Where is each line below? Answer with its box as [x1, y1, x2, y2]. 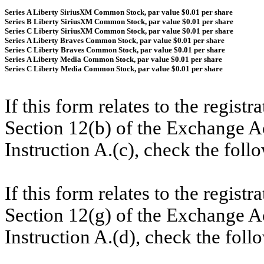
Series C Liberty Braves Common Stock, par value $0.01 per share [5, 45, 225, 54]
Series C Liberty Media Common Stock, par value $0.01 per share [5, 64, 223, 73]
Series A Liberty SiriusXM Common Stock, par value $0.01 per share [5, 7, 233, 16]
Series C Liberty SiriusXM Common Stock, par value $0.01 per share [5, 26, 233, 35]
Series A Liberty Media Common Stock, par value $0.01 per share [5, 54, 222, 64]
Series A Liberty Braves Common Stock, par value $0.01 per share [5, 35, 225, 45]
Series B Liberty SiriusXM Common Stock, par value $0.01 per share [5, 16, 233, 26]
